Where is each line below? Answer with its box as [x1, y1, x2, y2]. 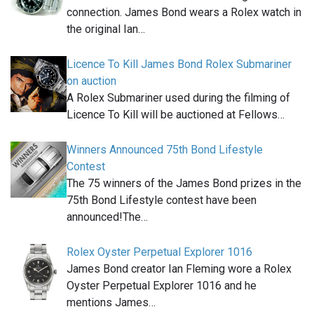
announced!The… [67, 210, 148, 224]
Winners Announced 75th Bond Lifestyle [67, 142, 263, 156]
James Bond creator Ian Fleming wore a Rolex [67, 261, 292, 275]
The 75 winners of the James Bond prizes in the [67, 176, 301, 190]
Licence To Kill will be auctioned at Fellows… [67, 107, 285, 121]
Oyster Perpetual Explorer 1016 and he [67, 278, 257, 292]
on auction [67, 74, 116, 88]
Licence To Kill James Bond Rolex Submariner [67, 57, 292, 71]
